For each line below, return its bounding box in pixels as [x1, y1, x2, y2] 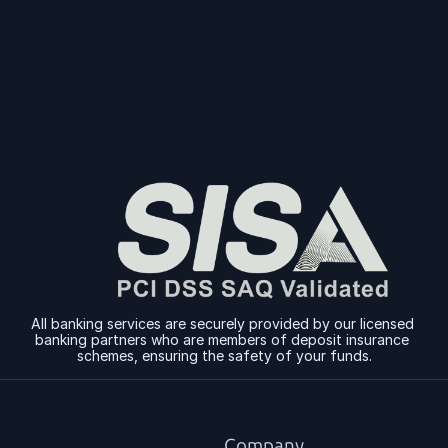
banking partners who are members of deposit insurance [35, 331, 409, 348]
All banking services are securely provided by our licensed [30, 315, 414, 332]
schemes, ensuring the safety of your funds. [76, 347, 372, 364]
